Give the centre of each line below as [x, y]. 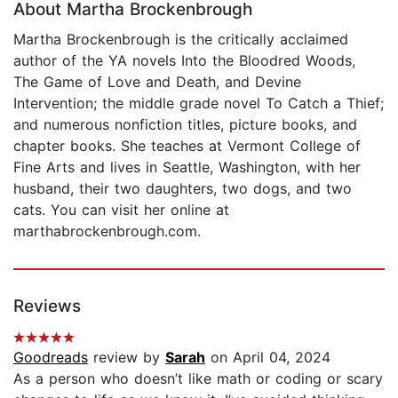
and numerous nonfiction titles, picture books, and [185, 124]
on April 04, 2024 [268, 357]
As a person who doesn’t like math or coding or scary [198, 378]
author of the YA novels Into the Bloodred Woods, [184, 60]
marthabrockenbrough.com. [107, 231]
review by [127, 357]
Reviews [47, 306]
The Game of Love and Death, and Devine [157, 81]
